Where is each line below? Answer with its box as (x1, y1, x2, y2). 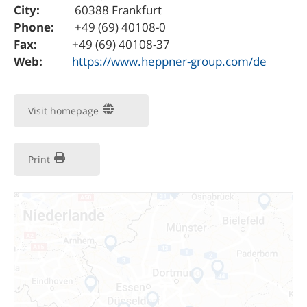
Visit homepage (28, 103, 101, 117)
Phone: (14, 19, 54, 35)
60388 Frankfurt (72, 1, 162, 18)
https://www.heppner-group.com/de (72, 53, 267, 69)
